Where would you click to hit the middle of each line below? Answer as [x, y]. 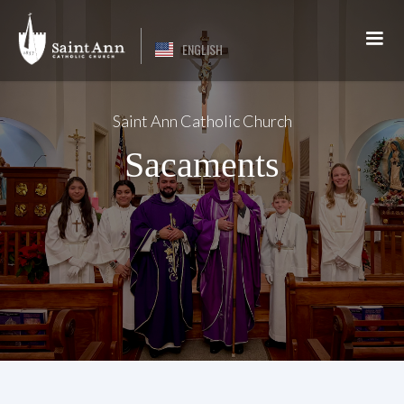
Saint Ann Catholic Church [202, 121]
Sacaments [202, 165]
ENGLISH [202, 49]
